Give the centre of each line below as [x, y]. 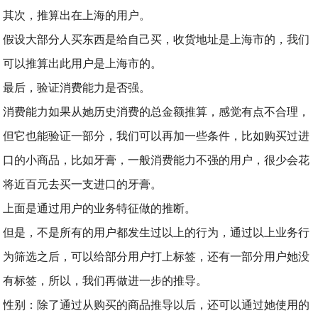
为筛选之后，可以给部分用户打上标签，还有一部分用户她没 [157, 257]
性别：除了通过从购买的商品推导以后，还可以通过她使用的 [157, 305]
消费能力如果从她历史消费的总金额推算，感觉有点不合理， [157, 112]
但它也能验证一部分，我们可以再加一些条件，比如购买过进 [157, 136]
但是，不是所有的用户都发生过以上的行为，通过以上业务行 [157, 232]
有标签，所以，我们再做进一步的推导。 [105, 281]
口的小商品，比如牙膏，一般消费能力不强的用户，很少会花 [157, 160]
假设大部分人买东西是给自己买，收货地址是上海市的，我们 [157, 39]
